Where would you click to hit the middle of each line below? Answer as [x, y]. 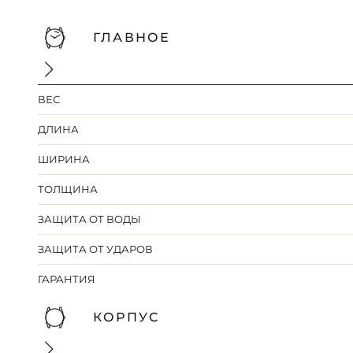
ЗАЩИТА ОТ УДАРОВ [96, 249]
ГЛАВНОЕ [132, 38]
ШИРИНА [64, 160]
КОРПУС [126, 318]
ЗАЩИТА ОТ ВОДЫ [90, 219]
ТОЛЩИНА [68, 190]
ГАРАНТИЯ [67, 279]
